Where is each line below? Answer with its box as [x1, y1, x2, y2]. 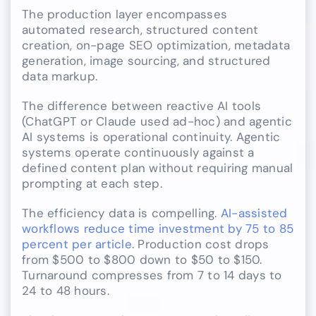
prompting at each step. [22, 176, 162, 192]
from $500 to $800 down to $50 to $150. [22, 252, 262, 268]
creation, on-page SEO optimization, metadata [22, 37, 291, 54]
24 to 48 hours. [22, 283, 109, 299]
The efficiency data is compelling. [22, 205, 221, 221]
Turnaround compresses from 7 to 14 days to [22, 267, 282, 284]
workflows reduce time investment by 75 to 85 [22, 221, 294, 237]
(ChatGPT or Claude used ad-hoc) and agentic [22, 114, 292, 130]
